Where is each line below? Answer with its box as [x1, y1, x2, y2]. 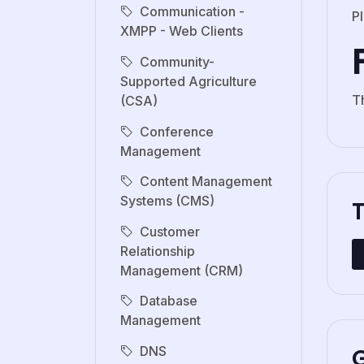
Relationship [120, 242, 195, 259]
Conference [140, 123, 214, 140]
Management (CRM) [120, 262, 243, 279]
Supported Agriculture [120, 73, 257, 90]
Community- [140, 54, 214, 71]
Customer [140, 223, 200, 240]
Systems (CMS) [120, 193, 214, 210]
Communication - [140, 3, 245, 20]
